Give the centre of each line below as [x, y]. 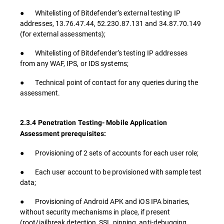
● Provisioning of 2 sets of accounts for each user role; [109, 153]
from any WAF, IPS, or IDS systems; [74, 63]
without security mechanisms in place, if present [95, 212]
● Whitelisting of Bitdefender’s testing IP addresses [104, 53]
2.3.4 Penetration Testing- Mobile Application [93, 122]
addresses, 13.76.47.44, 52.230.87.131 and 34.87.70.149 [111, 23]
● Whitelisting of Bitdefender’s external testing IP [100, 13]
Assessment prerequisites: [63, 133]
